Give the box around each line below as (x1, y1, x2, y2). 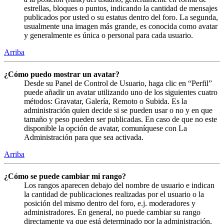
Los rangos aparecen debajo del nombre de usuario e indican (24, 180, 214, 189)
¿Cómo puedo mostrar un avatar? (4, 69, 119, 78)
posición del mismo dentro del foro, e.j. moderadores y (24, 198, 195, 207)
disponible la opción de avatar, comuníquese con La (24, 123, 187, 132)
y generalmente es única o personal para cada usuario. (24, 30, 193, 39)
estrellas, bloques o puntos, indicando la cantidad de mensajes (24, 3, 217, 12)
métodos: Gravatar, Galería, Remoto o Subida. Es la (24, 96, 187, 105)
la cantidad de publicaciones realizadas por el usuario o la (24, 189, 204, 198)
